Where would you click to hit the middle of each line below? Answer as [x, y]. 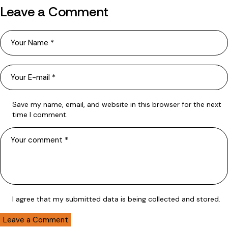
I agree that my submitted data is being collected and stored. [116, 199]
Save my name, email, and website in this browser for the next [117, 105]
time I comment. [40, 115]
